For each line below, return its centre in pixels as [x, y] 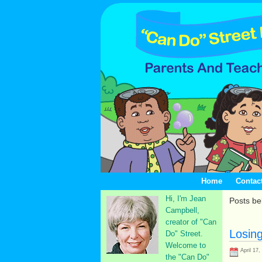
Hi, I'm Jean [186, 199]
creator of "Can [191, 222]
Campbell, [182, 210]
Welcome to [186, 245]
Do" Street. [184, 234]
